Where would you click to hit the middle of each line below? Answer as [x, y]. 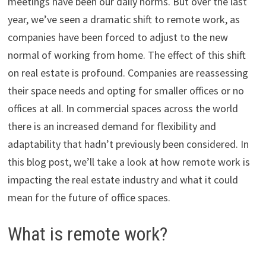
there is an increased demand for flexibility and [112, 126]
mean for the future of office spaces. [89, 198]
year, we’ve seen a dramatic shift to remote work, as [123, 20]
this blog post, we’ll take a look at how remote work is [129, 162]
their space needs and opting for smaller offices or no [126, 91]
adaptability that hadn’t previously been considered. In [128, 144]
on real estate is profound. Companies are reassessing [128, 73]
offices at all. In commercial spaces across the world [123, 109]
